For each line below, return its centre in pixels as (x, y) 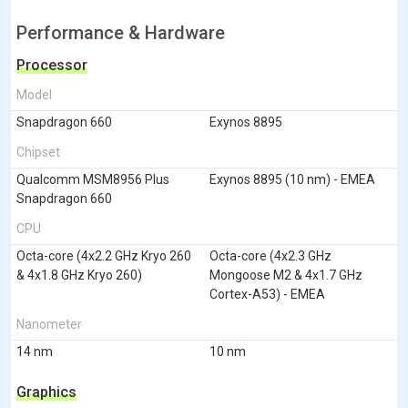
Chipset (38, 152)
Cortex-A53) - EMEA (267, 294)
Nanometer (49, 324)
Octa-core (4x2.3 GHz (270, 255)
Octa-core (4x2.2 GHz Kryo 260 (104, 255)
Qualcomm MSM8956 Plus (93, 179)
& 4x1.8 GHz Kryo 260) (79, 275)
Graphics (46, 392)
